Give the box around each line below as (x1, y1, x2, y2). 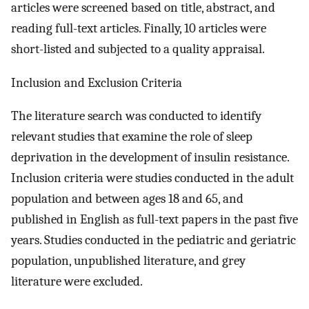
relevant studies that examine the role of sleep (11, 129, 252, 145)
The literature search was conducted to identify (11, 108, 261, 124)
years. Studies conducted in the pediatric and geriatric (11, 232, 296, 248)
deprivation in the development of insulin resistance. (11, 150, 289, 166)
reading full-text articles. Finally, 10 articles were (11, 21, 266, 37)
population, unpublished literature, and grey (11, 253, 246, 269)
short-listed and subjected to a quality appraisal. (11, 41, 265, 57)
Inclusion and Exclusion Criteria (11, 74, 182, 90)
